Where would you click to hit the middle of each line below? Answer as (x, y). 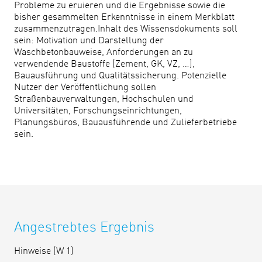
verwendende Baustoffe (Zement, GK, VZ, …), (104, 64)
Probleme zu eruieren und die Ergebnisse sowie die (120, 6)
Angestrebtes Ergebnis (84, 228)
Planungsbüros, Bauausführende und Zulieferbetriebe (125, 123)
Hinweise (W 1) (44, 251)
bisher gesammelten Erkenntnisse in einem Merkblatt (124, 18)
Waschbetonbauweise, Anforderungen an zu (104, 53)
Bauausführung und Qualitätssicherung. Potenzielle (120, 76)
